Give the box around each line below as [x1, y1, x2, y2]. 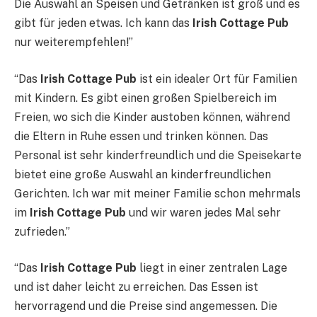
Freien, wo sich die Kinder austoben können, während [14, 110, 290, 124]
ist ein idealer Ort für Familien [137, 71, 297, 86]
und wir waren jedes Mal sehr [126, 205, 281, 219]
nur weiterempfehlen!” [14, 35, 133, 50]
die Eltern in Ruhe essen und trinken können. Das [14, 129, 268, 143]
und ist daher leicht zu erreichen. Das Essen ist [14, 280, 258, 294]
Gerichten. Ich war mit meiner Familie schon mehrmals [14, 186, 301, 200]
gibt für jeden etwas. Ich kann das [14, 16, 192, 30]
